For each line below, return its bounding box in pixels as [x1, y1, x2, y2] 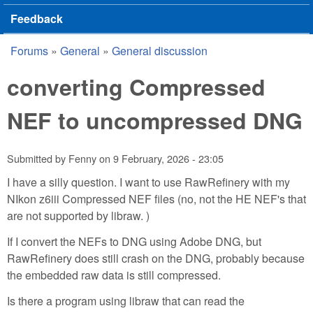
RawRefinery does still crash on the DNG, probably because [7, 249, 305, 266]
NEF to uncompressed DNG [7, 104, 303, 136]
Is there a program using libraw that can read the [7, 292, 245, 309]
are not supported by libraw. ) [7, 207, 150, 224]
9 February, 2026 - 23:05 [113, 151, 224, 166]
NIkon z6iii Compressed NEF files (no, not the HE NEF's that [7, 190, 306, 207]
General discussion [112, 43, 208, 59]
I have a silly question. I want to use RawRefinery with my [7, 173, 290, 190]
